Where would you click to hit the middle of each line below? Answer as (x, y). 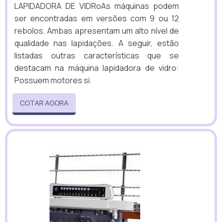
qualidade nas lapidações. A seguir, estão (97, 43)
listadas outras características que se (97, 56)
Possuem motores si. (53, 81)
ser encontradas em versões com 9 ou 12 (97, 19)
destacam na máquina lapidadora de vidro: (97, 68)
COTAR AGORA (44, 103)
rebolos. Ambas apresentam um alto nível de (97, 31)
